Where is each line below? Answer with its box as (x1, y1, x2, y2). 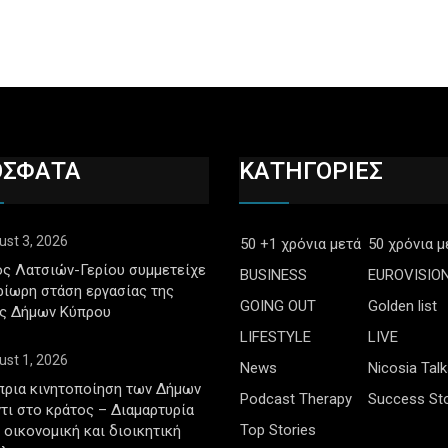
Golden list (367, 296, 437, 315)
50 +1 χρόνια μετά (240, 234, 361, 253)
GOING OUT (240, 296, 316, 315)
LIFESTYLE (240, 327, 311, 346)
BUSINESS (240, 265, 307, 284)
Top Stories (240, 420, 316, 439)
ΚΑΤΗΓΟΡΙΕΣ (239, 156, 383, 185)
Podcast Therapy (240, 389, 352, 408)
